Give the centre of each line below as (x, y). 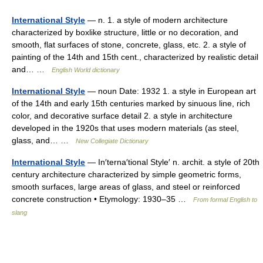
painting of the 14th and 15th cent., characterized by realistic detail (135, 57)
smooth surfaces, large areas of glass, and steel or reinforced (126, 187)
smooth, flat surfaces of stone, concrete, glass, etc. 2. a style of (129, 45)
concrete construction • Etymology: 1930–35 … (102, 199)
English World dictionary (86, 70)
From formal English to (225, 200)
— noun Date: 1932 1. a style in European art (171, 91)
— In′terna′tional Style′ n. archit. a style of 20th (172, 162)
